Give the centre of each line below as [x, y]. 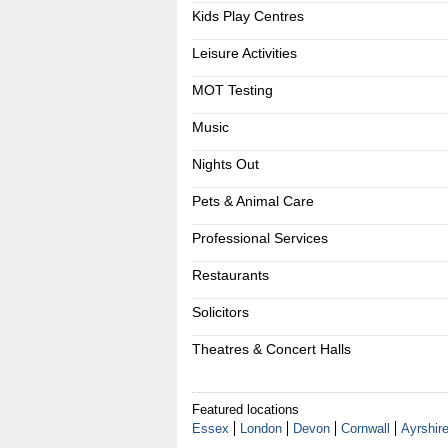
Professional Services [259, 238]
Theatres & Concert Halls [271, 349]
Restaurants [230, 275]
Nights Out [225, 164]
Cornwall [365, 428]
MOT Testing [232, 90]
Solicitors [220, 312]
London [260, 428]
